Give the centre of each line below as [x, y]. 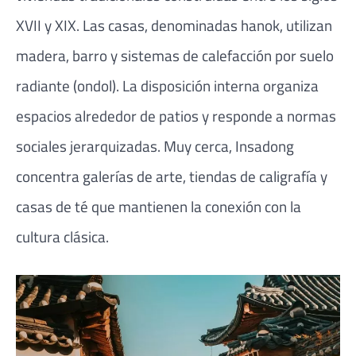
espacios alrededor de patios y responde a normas [176, 115]
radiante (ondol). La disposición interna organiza [167, 85]
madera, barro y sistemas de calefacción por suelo [175, 55]
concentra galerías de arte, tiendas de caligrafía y [172, 176]
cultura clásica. [62, 236]
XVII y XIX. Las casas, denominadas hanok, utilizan [174, 25]
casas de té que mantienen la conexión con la [159, 206]
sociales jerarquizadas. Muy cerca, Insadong [155, 145]
